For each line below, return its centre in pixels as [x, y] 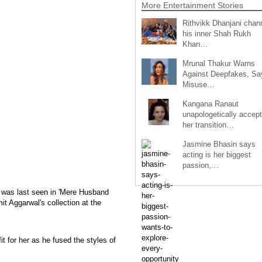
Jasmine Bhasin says [219, 144]
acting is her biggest [216, 154]
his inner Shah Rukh [216, 33]
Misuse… [198, 84]
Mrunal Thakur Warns [218, 63]
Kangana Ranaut [210, 104]
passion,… [200, 165]
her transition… [208, 125]
